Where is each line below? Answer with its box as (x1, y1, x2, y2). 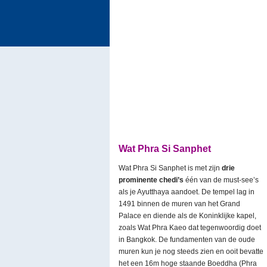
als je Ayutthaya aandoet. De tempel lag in (119, 188, 254, 196)
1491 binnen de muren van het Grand (119, 200, 240, 208)
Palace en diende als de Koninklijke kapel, (119, 212, 256, 220)
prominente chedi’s (119, 176, 184, 184)
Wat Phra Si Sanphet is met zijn (119, 164, 222, 172)
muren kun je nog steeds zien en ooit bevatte (119, 247, 263, 256)
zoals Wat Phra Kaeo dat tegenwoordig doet (119, 223, 261, 232)
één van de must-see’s (184, 176, 259, 184)
